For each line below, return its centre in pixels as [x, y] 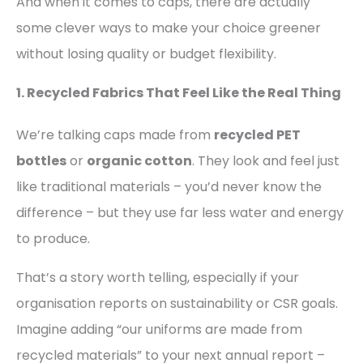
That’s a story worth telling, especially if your [158, 278]
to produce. [53, 239]
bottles [41, 161]
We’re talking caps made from [115, 135]
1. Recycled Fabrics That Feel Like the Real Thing [179, 93]
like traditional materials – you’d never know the [169, 187]
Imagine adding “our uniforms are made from [159, 330]
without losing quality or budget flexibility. [146, 54]
